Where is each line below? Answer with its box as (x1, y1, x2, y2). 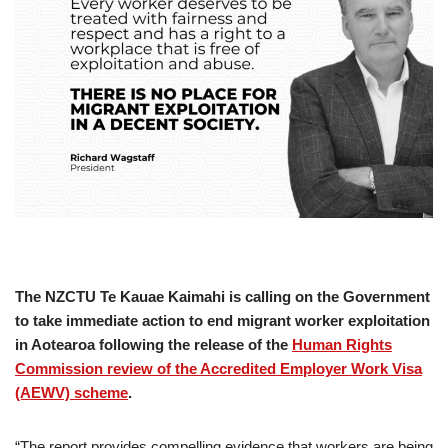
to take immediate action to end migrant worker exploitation (15, 311, 430, 329)
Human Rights (292, 335, 392, 353)
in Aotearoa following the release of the (15, 335, 292, 353)
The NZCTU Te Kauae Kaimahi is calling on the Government (15, 287, 430, 305)
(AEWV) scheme (15, 383, 128, 401)
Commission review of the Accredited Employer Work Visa (15, 359, 422, 377)
